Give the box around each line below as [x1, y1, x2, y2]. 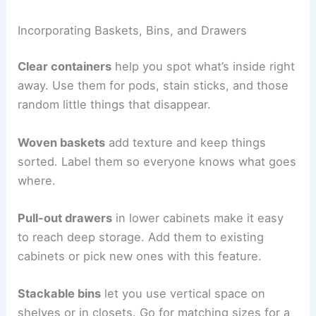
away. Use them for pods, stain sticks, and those [18, 78, 289, 93]
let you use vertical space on [101, 286, 266, 301]
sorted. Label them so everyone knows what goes [18, 154, 297, 169]
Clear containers [18, 59, 112, 74]
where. [18, 173, 56, 188]
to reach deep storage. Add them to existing [18, 229, 265, 244]
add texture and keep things [105, 135, 267, 150]
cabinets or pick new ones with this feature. [18, 248, 262, 263]
